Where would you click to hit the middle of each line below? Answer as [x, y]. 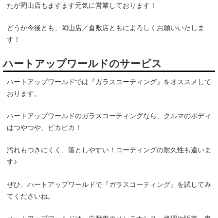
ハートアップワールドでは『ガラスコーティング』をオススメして [109, 82]
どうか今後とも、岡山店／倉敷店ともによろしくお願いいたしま [106, 28]
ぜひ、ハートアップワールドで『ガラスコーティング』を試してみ [109, 184]
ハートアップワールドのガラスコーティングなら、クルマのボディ [109, 116]
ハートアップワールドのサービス [82, 63]
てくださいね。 [31, 196]
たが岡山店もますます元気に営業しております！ [82, 5]
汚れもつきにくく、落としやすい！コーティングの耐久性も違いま [109, 150]
